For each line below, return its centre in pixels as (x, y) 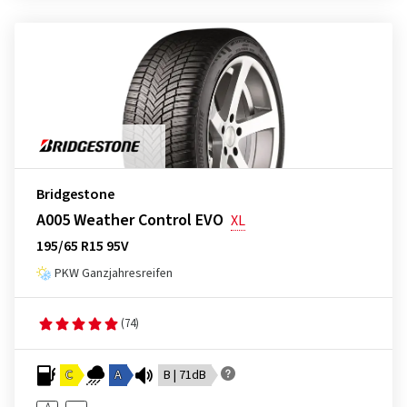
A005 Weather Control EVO (130, 220)
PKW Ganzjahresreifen (114, 273)
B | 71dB (185, 375)
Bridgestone (75, 194)
